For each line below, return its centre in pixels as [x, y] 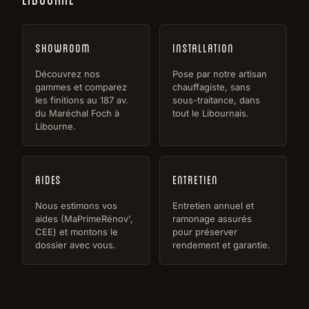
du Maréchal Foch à [77, 113]
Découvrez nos [68, 73]
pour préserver [205, 231]
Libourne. [56, 126]
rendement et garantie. [221, 245]
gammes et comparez [81, 87]
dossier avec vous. [76, 245]
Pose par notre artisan [220, 73]
